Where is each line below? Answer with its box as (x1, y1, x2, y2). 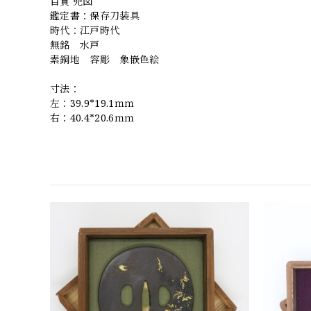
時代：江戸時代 (50, 24, 120, 37)
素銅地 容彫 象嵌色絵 (50, 53, 160, 67)
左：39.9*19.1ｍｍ (50, 96, 135, 110)
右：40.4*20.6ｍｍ (50, 111, 135, 125)
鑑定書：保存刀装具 (50, 9, 140, 23)
